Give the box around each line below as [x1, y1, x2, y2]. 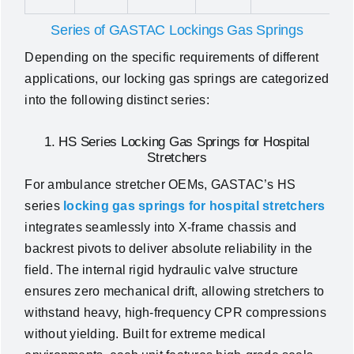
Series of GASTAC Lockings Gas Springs [51, 22, 303, 39]
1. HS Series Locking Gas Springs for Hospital [44, 134, 310, 150]
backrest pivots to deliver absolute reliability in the [24, 242, 313, 256]
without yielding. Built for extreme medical [24, 327, 265, 341]
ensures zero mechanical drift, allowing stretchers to [24, 284, 325, 299]
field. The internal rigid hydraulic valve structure [24, 263, 299, 277]
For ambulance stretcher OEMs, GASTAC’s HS [24, 178, 296, 192]
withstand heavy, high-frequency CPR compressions [24, 306, 326, 320]
